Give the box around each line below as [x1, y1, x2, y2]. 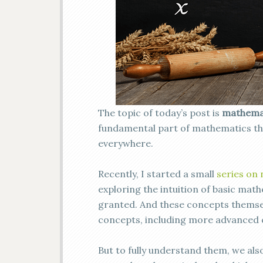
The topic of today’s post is [98, 107, 222, 119]
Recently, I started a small [98, 168, 217, 180]
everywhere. [98, 137, 153, 149]
